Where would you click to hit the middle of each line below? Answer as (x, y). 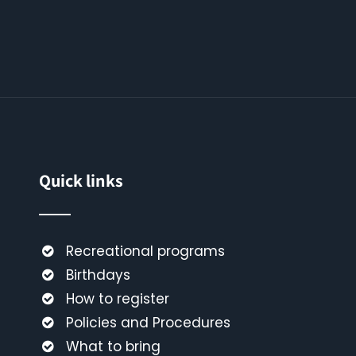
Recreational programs (145, 251)
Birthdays (98, 275)
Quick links (81, 180)
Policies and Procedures (148, 323)
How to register (117, 299)
